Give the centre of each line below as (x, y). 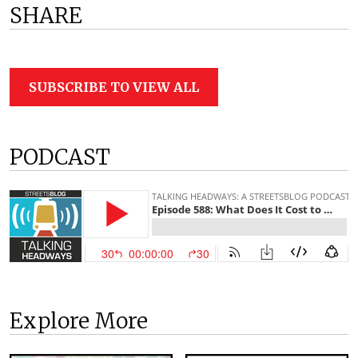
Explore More (79, 320)
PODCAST (60, 157)
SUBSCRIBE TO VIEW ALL (114, 87)
